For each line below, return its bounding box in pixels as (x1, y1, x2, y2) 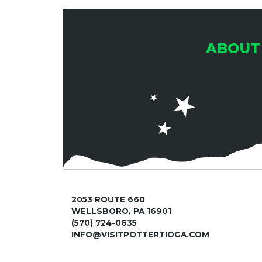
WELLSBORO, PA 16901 (71, 206, 171, 216)
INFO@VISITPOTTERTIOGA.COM (71, 230, 209, 240)
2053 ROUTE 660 (71, 195, 145, 205)
